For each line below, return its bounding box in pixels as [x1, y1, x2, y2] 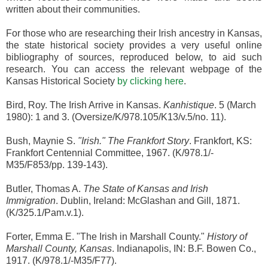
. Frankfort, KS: [189, 135, 252, 146]
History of [207, 231, 247, 242]
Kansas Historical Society [6, 75, 117, 86]
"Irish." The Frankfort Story [78, 135, 189, 146]
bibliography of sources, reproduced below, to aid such [6, 51, 262, 62]
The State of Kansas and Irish [83, 183, 208, 194]
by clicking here [117, 75, 184, 86]
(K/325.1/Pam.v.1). [6, 207, 84, 218]
